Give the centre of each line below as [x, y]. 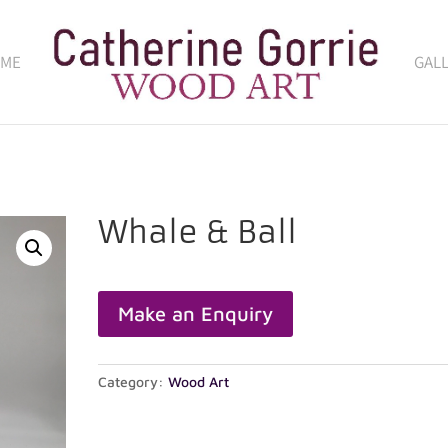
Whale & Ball [198, 232]
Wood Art [199, 382]
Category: [133, 382]
